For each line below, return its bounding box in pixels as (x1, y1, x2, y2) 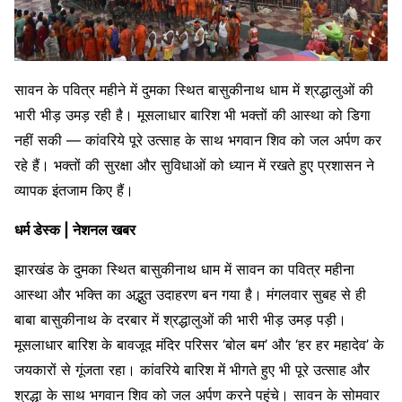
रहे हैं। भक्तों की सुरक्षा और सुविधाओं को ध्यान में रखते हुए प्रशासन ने (14, 156, 374, 174)
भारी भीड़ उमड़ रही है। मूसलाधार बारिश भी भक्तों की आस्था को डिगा (14, 106, 371, 124)
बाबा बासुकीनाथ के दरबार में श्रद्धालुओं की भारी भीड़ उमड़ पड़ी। (14, 310, 346, 328)
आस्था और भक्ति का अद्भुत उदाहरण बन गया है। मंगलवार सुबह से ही (14, 285, 366, 303)
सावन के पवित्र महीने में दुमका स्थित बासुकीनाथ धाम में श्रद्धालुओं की (14, 81, 373, 99)
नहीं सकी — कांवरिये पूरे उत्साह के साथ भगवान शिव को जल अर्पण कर (14, 131, 381, 149)
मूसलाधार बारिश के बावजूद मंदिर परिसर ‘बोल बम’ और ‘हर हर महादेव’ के (14, 336, 384, 354)
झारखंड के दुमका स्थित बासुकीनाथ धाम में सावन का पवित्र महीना (14, 260, 354, 278)
